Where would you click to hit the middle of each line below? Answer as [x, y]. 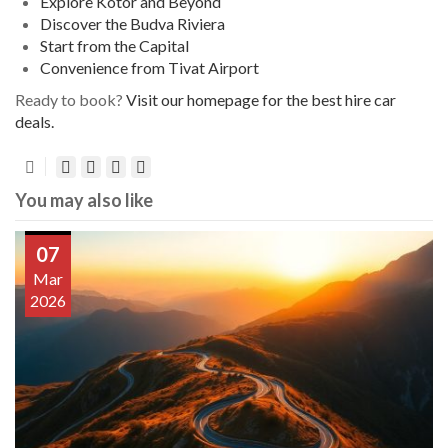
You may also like [84, 199]
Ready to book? [70, 99]
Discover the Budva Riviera [132, 23]
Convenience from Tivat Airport [149, 67]
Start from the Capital [114, 45]
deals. [34, 121]
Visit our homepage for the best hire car [261, 99]
